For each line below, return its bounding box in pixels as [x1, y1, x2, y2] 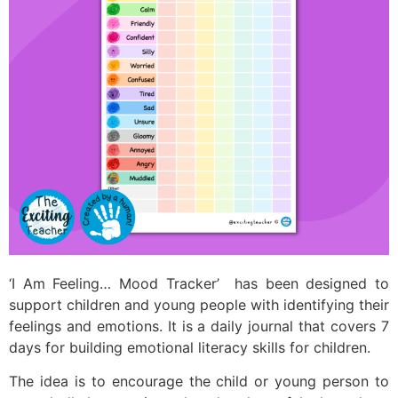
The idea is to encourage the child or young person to [9, 372, 389, 391]
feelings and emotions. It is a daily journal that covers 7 [9, 317, 389, 335]
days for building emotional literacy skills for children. [9, 338, 370, 356]
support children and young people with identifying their [9, 296, 389, 314]
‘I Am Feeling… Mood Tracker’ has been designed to [9, 275, 389, 292]
